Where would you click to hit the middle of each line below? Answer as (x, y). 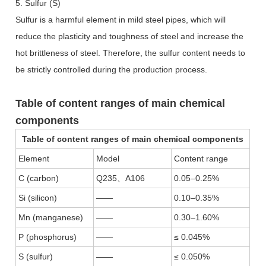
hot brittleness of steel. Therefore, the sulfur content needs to (131, 53)
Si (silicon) (38, 197)
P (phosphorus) (48, 237)
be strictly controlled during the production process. (112, 69)
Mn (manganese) (51, 217)
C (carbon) (39, 178)
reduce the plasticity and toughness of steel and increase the (130, 36)
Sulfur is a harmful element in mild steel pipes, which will (121, 19)
